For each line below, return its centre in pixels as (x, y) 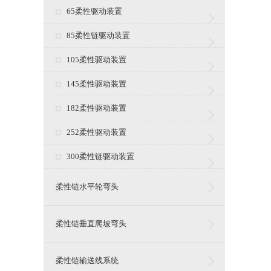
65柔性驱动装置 (94, 11)
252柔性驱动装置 (96, 132)
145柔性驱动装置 (96, 84)
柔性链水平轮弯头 (87, 187)
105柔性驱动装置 (96, 60)
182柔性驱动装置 (96, 108)
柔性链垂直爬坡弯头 (91, 224)
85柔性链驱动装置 (98, 35)
